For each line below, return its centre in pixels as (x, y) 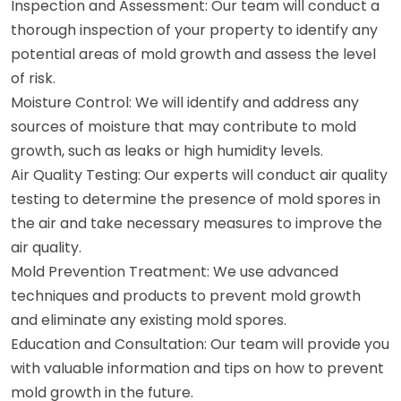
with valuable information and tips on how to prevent (197, 368)
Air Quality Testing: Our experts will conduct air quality (199, 175)
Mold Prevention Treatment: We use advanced (175, 271)
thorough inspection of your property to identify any (194, 30)
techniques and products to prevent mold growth (186, 295)
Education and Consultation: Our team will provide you (200, 344)
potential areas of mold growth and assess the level (193, 54)
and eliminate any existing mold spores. (149, 320)
